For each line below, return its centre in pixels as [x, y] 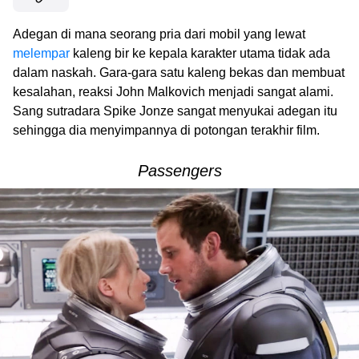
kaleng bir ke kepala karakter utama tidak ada [200, 53]
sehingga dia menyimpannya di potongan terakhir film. [166, 130]
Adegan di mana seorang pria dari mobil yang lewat [159, 34]
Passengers [179, 170]
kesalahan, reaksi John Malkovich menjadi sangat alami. [173, 91]
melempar [41, 53]
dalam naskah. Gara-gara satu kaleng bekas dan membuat [179, 72]
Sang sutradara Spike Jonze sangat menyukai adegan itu [175, 111]
